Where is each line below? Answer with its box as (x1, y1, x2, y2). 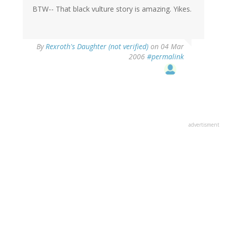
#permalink (147, 51, 184, 61)
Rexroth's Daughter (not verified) (46, 41, 148, 51)
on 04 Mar (148, 41, 184, 51)
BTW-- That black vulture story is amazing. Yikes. (32, 4, 192, 14)
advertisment (188, 121, 219, 128)
